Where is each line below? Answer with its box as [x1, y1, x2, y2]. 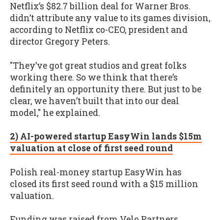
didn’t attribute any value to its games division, [10, 12, 210, 24]
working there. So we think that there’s [10, 71, 178, 83]
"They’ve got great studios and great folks [10, 59, 187, 71]
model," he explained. [10, 107, 100, 118]
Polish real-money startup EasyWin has [10, 166, 182, 178]
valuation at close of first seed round [10, 142, 173, 154]
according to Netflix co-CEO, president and [10, 24, 188, 35]
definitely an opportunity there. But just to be [10, 83, 201, 95]
